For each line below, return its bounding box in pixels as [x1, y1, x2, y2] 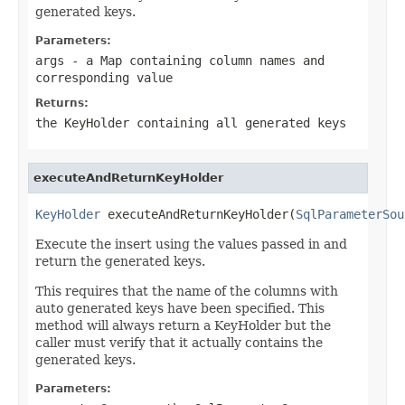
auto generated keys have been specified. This [35, 300, 325, 316]
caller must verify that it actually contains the [35, 334, 323, 350]
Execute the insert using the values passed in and [35, 236, 347, 251]
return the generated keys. [35, 253, 205, 268]
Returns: [35, 96, 89, 109]
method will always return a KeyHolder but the [35, 317, 331, 333]
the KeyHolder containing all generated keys [35, 115, 346, 130]
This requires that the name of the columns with [35, 283, 338, 298]
